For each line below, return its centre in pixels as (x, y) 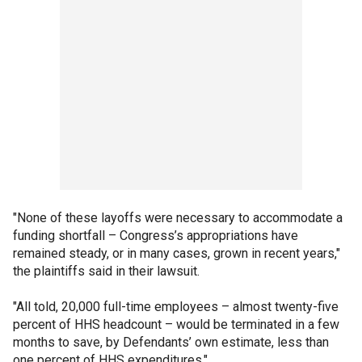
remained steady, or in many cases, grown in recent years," (177, 253)
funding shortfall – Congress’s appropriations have (156, 235)
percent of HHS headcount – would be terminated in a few (176, 324)
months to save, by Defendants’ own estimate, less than (171, 342)
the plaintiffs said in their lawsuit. (106, 271)
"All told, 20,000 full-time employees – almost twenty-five (176, 306)
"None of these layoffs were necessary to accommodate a (178, 217)
